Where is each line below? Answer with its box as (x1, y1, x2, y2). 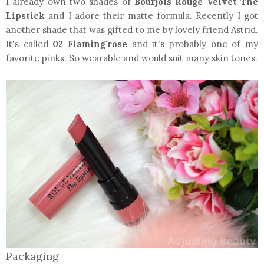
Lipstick (6, 10, 45, 22)
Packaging (6, 249, 59, 263)
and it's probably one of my (131, 38, 259, 50)
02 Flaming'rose (52, 38, 132, 50)
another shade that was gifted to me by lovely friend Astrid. (6, 24, 258, 36)
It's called (6, 38, 53, 50)
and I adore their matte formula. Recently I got (45, 10, 258, 22)
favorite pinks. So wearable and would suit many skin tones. (6, 52, 258, 64)
